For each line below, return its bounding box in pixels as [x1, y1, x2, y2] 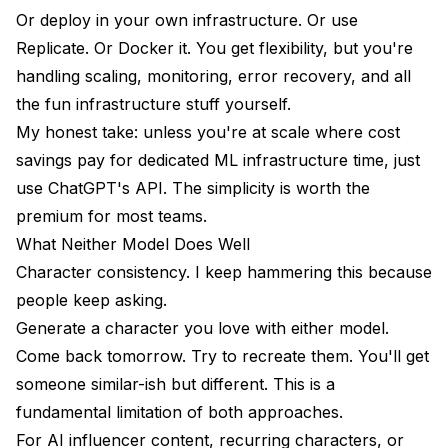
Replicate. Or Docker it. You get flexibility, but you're [16, 37, 413, 58]
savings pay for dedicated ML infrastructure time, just [16, 149, 420, 170]
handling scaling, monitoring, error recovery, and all [16, 65, 411, 86]
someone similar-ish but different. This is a [16, 373, 335, 394]
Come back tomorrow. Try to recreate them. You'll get [16, 345, 429, 366]
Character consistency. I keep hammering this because [16, 261, 432, 282]
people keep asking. [16, 289, 167, 310]
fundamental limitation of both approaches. [16, 401, 343, 422]
